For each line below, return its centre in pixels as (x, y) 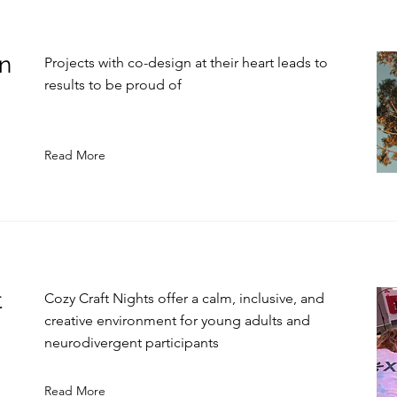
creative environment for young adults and (177, 320)
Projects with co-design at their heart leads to (186, 62)
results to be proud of (113, 85)
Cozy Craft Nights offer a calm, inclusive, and (184, 298)
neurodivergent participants (132, 343)
